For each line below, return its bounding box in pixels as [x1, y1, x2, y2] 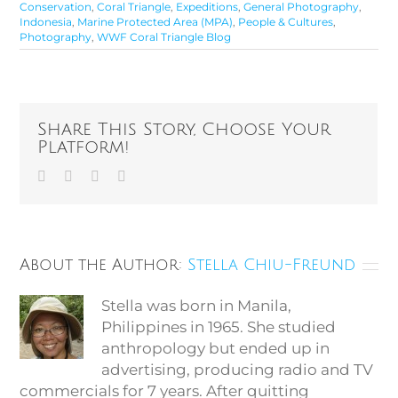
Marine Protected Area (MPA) [77, 15, 234, 29]
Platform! [37, 138, 131, 158]
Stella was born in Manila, [101, 297, 292, 315]
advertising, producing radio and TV [101, 361, 374, 379]
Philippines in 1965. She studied [101, 318, 337, 337]
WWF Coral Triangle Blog [97, 30, 232, 44]
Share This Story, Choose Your [37, 120, 331, 140]
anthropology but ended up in [101, 339, 330, 358]
